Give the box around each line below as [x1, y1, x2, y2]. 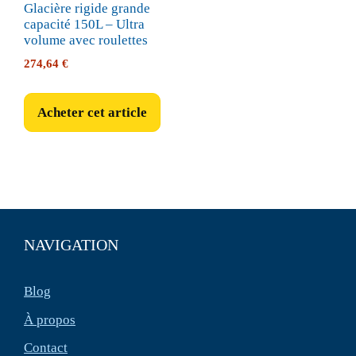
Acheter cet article [37, 104, 147, 120]
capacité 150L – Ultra [24, 16, 145, 32]
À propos [24, 311, 75, 327]
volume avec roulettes [24, 32, 148, 48]
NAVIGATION [24, 236, 118, 254]
